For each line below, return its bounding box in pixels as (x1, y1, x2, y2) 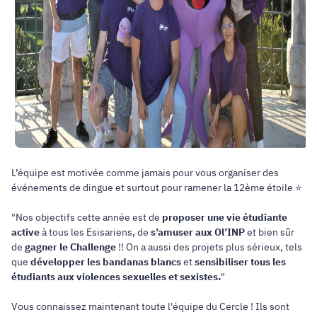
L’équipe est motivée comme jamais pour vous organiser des (11, 166, 279, 179)
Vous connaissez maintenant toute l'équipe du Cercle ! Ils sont (11, 299, 289, 313)
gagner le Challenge (25, 240, 116, 253)
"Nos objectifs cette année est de (11, 210, 162, 224)
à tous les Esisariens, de (42, 225, 149, 238)
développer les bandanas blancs (30, 255, 183, 268)
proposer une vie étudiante (162, 210, 287, 224)
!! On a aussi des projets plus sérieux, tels (116, 240, 302, 253)
